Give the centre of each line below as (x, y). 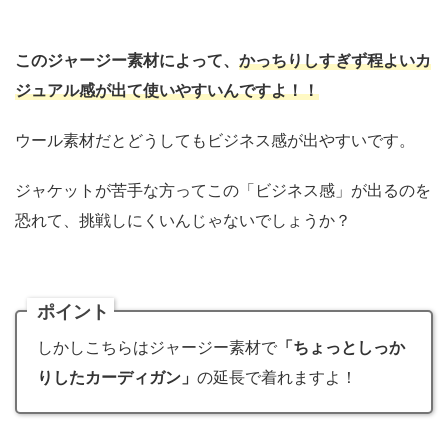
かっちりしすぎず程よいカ (335, 60)
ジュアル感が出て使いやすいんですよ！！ (167, 90)
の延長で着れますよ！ (277, 377)
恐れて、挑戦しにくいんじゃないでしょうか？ (183, 220)
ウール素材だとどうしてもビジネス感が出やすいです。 (215, 140)
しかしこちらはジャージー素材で (157, 347)
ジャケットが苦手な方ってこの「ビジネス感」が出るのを (223, 190)
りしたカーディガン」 (117, 377)
